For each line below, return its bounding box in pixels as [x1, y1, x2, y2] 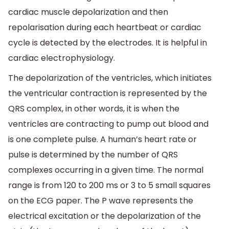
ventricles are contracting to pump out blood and [8, 118, 209, 130]
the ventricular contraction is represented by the [8, 87, 207, 100]
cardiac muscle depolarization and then [8, 6, 168, 18]
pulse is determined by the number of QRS [8, 149, 178, 161]
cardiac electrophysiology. [8, 52, 115, 64]
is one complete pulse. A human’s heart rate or [8, 133, 197, 146]
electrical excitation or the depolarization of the [8, 210, 201, 222]
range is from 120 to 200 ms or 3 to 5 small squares [8, 179, 211, 192]
